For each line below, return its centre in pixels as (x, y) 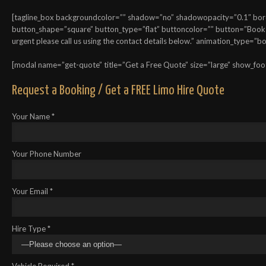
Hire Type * (31, 228)
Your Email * (32, 191)
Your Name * (33, 116)
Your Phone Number (47, 153)
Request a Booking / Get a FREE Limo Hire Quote (118, 90)
